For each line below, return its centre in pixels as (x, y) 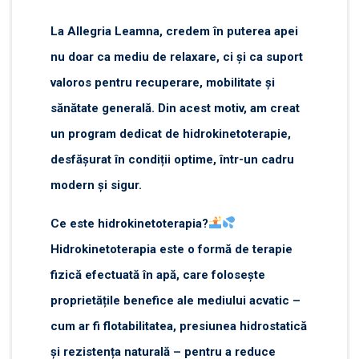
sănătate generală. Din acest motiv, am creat (175, 108)
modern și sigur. (96, 185)
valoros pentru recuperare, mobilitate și (163, 82)
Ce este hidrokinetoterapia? (129, 223)
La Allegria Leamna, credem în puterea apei (174, 31)
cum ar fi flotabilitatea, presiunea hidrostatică (179, 326)
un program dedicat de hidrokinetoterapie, (171, 133)
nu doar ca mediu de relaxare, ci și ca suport (177, 56)
